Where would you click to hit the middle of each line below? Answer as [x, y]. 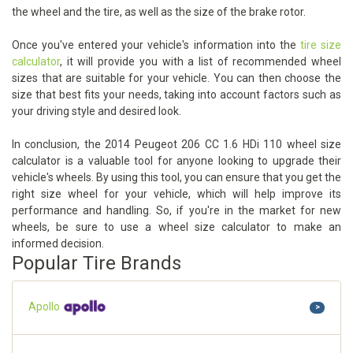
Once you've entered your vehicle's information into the [156, 45]
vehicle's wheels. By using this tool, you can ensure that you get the [176, 178]
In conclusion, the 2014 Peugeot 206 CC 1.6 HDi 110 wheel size [176, 145]
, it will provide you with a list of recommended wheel [201, 62]
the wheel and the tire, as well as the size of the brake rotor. [159, 12]
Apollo [45, 307]
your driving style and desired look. [97, 111]
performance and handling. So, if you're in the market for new [176, 211]
